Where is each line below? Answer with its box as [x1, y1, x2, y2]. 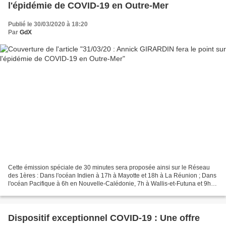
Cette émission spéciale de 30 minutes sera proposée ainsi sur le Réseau [8, 163, 210, 171]
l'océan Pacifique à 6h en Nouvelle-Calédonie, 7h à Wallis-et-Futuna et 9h [8, 180, 211, 187]
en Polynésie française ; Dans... [8, 188, 94, 195]
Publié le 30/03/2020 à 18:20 [8, 21, 88, 28]
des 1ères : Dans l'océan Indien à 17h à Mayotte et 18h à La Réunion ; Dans [8, 172, 216, 179]
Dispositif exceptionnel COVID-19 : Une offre [8, 212, 200, 223]
